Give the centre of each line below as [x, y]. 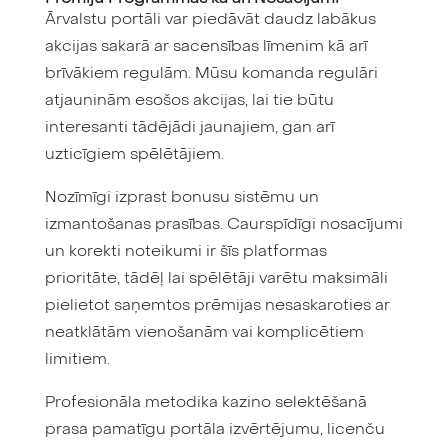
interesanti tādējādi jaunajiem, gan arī [189, 128]
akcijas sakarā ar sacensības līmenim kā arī [205, 47]
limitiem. [77, 360]
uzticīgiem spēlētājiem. [134, 155]
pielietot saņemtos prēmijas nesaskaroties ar [217, 306]
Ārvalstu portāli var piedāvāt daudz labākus [210, 20]
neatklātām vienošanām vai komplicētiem [204, 333]
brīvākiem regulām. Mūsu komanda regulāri [211, 74]
